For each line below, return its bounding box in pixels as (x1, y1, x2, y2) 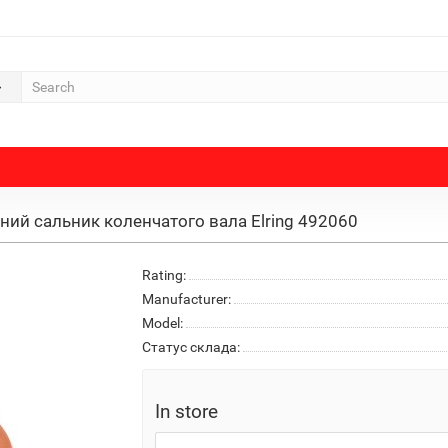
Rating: (141, 267, 186, 283)
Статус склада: (141, 339, 240, 355)
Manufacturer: (141, 291, 231, 307)
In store (154, 400, 218, 423)
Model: (141, 315, 183, 331)
